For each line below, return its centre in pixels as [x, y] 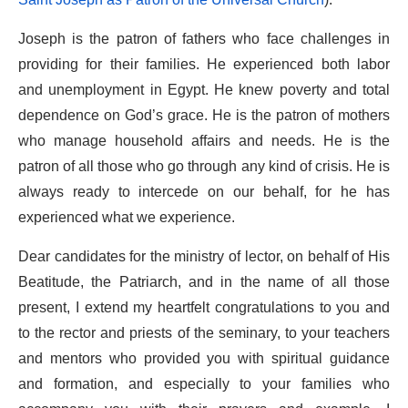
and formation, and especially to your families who [204, 384]
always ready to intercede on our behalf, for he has [204, 192]
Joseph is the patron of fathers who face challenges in [204, 39]
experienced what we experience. [127, 217]
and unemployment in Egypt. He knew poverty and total [204, 90]
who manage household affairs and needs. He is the [204, 141]
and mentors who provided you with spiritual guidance [204, 358]
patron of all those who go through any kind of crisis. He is [204, 166]
